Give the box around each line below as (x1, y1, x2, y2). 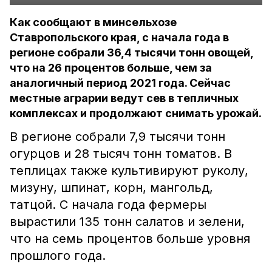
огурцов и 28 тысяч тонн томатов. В (10, 146, 232, 161)
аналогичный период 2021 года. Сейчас (10, 76, 231, 89)
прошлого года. (10, 248, 109, 263)
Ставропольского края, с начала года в (10, 31, 229, 44)
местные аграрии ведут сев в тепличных (10, 92, 239, 104)
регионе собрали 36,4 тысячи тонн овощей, (10, 46, 253, 59)
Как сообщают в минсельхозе (10, 16, 177, 29)
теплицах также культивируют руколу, (10, 163, 248, 178)
